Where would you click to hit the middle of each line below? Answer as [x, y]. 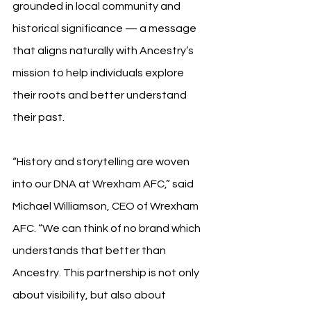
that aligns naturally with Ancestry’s [104, 50]
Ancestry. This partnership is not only [107, 272]
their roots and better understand [101, 95]
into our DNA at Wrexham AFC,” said [104, 184]
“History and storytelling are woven [102, 161]
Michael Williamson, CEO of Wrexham [107, 206]
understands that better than [90, 250]
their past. [39, 117]
